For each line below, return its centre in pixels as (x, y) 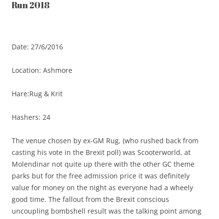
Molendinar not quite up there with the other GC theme (103, 164)
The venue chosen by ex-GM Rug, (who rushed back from (105, 141)
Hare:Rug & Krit (37, 94)
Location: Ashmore (42, 70)
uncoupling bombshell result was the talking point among (107, 211)
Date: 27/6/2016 (37, 47)
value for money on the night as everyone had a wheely (102, 188)
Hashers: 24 (31, 117)
